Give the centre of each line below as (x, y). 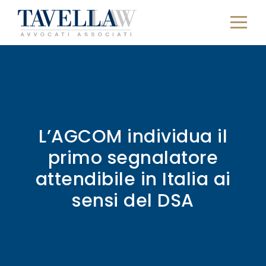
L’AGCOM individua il (133, 136)
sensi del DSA (133, 200)
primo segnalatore (133, 158)
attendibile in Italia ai (133, 179)
